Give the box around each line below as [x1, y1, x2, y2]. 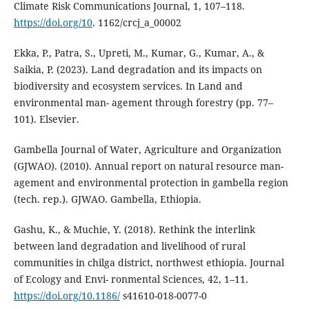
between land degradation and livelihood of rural [13, 239, 246, 253]
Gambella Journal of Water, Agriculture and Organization [13, 143, 281, 157]
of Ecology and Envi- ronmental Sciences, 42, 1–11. [13, 272, 248, 286]
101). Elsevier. [13, 112, 79, 126]
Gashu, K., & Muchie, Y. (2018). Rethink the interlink [13, 223, 255, 237]
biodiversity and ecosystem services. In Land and [13, 79, 243, 93]
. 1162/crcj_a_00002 [92, 16, 181, 30]
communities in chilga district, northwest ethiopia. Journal [13, 256, 284, 270]
